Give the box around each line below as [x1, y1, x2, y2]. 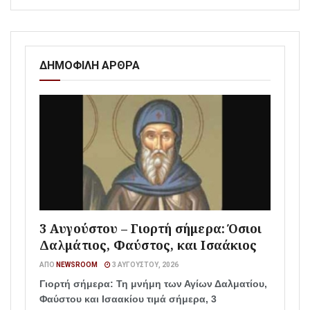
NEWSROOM [56, 260, 98, 268]
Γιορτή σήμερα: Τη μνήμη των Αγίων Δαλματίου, [39, 277, 267, 289]
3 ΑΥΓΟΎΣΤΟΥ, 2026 [111, 260, 179, 268]
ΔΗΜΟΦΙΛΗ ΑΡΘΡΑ [39, 58, 140, 72]
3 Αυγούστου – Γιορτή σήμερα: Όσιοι [39, 219, 262, 237]
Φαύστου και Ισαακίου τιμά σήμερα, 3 [39, 293, 217, 304]
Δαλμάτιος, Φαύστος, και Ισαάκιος [39, 236, 257, 253]
